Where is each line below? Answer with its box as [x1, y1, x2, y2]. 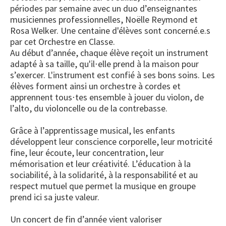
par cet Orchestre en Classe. [10, 37, 115, 47]
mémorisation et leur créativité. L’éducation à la [10, 159, 191, 169]
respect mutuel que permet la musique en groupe [10, 181, 196, 192]
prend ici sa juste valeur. [10, 192, 99, 203]
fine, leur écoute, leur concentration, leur [10, 148, 164, 158]
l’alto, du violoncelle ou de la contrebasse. [10, 103, 167, 114]
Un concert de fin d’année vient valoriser [10, 214, 162, 225]
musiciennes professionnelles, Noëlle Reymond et [10, 15, 198, 25]
